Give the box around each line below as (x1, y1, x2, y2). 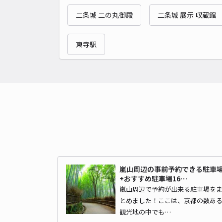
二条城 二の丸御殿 (76, 9, 133, 20)
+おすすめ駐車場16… (119, 173, 187, 183)
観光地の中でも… (119, 207, 171, 217)
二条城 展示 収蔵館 (158, 9, 216, 20)
